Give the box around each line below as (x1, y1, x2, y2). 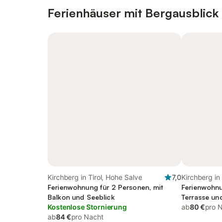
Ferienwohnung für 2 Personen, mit (48, 183, 164, 191)
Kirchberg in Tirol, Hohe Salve (48, 173, 142, 181)
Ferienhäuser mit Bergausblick (48, 5, 219, 20)
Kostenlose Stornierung (48, 203, 127, 211)
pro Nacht (71, 213, 104, 221)
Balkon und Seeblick (48, 193, 114, 201)
